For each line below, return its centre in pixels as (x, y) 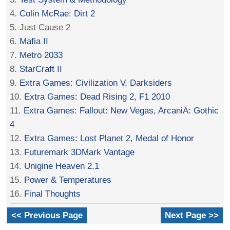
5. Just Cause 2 (40, 27)
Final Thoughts (53, 194)
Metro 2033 (41, 55)
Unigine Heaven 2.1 (62, 166)
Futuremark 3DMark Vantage (80, 152)
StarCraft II (41, 69)
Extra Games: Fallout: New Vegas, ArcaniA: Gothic (121, 111)
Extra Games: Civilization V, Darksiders (96, 83)
